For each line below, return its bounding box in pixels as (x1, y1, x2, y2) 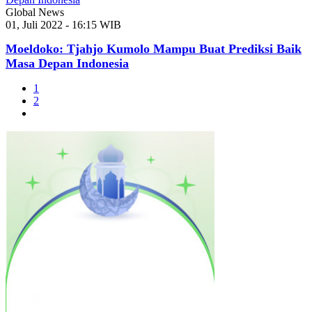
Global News (6, 6, 64, 19)
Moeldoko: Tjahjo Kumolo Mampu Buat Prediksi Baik (6, 42, 302, 56)
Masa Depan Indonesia (6, 56, 129, 71)
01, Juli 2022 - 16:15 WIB (6, 19, 121, 31)
